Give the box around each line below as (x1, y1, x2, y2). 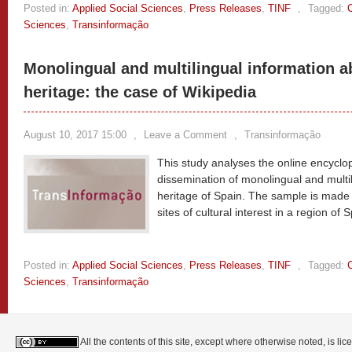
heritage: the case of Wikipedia (24, 83, 256, 101)
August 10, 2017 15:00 (24, 129, 126, 141)
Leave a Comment (144, 129, 227, 141)
